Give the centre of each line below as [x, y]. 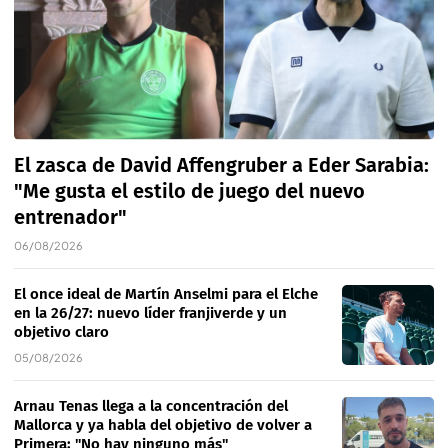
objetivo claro [61, 332]
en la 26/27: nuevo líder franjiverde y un [150, 313]
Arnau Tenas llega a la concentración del [151, 406]
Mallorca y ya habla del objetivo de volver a [163, 425]
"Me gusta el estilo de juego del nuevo [189, 191]
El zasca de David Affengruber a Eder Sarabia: [221, 165]
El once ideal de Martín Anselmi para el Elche [166, 294]
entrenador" [70, 217]
